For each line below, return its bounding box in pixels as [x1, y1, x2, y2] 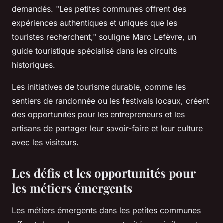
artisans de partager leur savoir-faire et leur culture [12, 123, 203, 133]
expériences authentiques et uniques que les [12, 17, 177, 28]
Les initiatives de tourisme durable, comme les [12, 81, 186, 92]
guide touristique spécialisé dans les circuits [12, 45, 177, 56]
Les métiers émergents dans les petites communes [12, 205, 201, 215]
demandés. [12, 3, 56, 14]
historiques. [12, 59, 55, 70]
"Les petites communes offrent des [56, 3, 186, 14]
